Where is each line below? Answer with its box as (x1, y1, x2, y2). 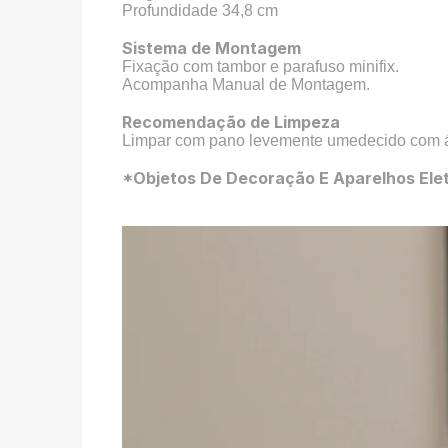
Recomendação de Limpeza (122, 111, 341, 132)
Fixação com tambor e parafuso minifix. (122, 57, 400, 75)
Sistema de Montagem (122, 37, 302, 58)
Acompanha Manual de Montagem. (122, 75, 371, 93)
